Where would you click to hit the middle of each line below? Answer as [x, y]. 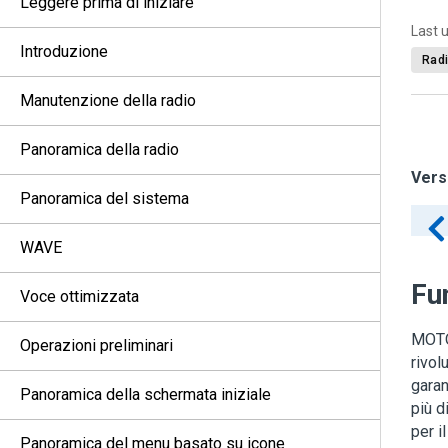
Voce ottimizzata [79, 296]
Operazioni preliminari [96, 345]
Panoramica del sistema [104, 198]
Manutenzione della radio [108, 100]
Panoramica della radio [99, 149]
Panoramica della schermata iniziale [145, 394]
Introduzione [64, 51]
